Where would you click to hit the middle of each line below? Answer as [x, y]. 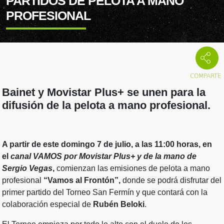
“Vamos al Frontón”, [82, 180]
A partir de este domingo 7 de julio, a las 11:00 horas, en [107, 144]
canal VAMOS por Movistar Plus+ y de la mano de [103, 156]
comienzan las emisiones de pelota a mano [133, 168]
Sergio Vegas [27, 168]
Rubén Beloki [119, 204]
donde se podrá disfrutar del [171, 180]
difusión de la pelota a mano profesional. [106, 105]
